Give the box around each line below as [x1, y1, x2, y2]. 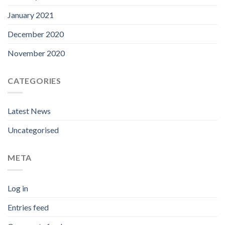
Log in [8, 183, 28, 193]
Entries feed [8, 202, 49, 212]
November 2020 [8, 48, 65, 58]
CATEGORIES [8, 75, 61, 85]
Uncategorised [8, 125, 59, 135]
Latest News [8, 106, 51, 116]
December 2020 [8, 29, 64, 39]
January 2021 [8, 10, 54, 20]
